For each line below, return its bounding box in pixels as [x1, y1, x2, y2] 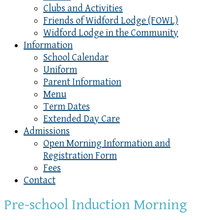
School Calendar [43, 52, 109, 63]
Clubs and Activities [43, 3, 123, 14]
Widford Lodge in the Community [43, 27, 178, 39]
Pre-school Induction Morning [4, 196, 187, 213]
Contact [24, 175, 55, 186]
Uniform [43, 64, 77, 76]
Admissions [24, 126, 70, 137]
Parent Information [43, 77, 121, 88]
